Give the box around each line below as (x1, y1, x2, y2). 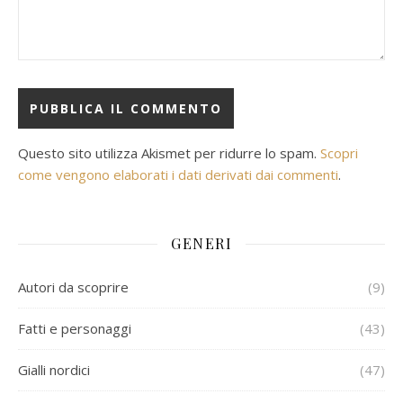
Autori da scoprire (18, 278, 129, 296)
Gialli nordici (18, 361, 90, 379)
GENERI (171, 234, 232, 253)
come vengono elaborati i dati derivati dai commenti (18, 166, 338, 184)
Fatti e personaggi (18, 319, 131, 337)
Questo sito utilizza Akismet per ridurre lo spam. (18, 144, 320, 162)
